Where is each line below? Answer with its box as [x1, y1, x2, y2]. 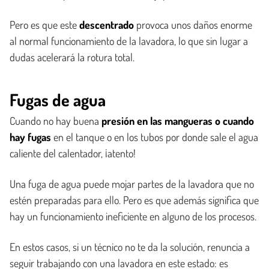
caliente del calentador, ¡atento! [10, 147, 136, 160]
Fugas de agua [10, 89, 106, 110]
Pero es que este [10, 18, 79, 31]
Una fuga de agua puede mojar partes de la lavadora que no [10, 177, 254, 190]
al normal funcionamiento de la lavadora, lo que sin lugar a [10, 34, 248, 47]
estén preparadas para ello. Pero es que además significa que [10, 193, 259, 207]
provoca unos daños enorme [136, 18, 252, 31]
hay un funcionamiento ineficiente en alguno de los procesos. [10, 210, 256, 223]
